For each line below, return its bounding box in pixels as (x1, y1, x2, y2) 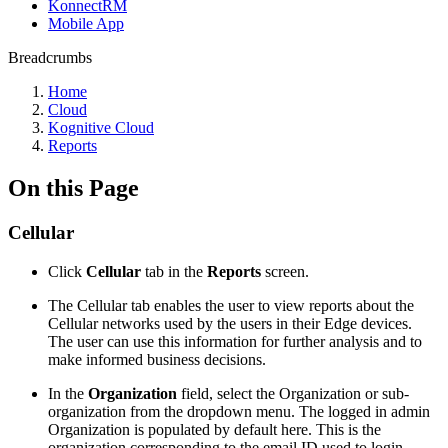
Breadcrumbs (8, 49, 92, 67)
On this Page (8, 175, 139, 202)
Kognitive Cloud (48, 119, 154, 137)
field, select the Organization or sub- (177, 384, 409, 402)
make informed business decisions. (48, 350, 266, 368)
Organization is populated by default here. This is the (48, 420, 381, 438)
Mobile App (48, 15, 124, 33)
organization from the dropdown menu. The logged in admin (48, 402, 430, 420)
